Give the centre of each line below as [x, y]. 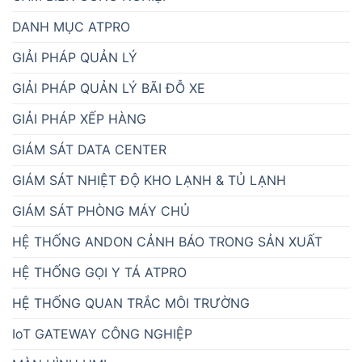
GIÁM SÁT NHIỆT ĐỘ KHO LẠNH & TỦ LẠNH [149, 180]
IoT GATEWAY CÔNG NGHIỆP [102, 333]
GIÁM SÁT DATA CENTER [89, 149]
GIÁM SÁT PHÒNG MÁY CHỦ [101, 210]
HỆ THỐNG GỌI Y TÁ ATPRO [99, 272]
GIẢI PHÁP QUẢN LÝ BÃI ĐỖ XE [109, 88]
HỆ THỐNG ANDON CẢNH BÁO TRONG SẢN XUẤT [167, 241]
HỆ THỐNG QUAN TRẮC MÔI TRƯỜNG [131, 303]
